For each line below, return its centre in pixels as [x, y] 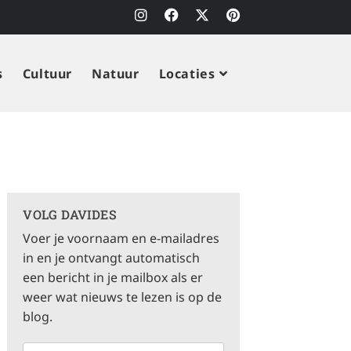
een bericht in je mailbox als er [113, 277]
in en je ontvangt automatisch [112, 258]
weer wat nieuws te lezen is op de [123, 297]
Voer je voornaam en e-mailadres [121, 238]
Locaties [187, 74]
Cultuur [47, 74]
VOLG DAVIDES [70, 214]
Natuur [115, 74]
